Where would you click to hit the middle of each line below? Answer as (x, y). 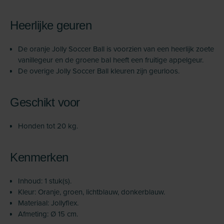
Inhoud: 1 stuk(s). (45, 181)
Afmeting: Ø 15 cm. (48, 214)
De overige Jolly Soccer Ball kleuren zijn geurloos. (99, 71)
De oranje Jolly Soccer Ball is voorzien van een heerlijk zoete (116, 49)
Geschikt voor (45, 102)
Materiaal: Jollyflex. (48, 203)
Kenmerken (39, 157)
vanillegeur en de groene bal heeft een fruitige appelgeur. (111, 60)
